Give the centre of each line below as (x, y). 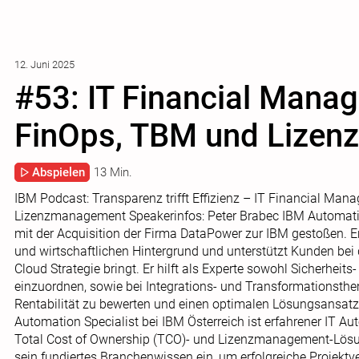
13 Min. (113, 172)
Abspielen (58, 172)
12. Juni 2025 (44, 65)
